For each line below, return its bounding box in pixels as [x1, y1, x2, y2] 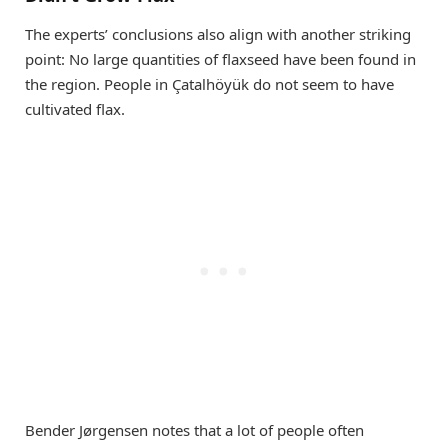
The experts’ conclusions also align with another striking [25, 24, 411, 45]
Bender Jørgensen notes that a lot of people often [25, 420, 364, 441]
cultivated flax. [25, 99, 125, 120]
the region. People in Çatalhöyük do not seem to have [25, 74, 394, 95]
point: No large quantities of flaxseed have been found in [25, 49, 416, 70]
